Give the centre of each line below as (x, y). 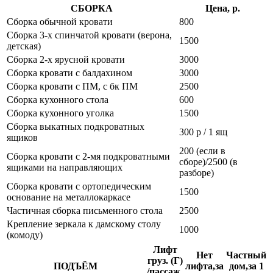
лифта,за (204, 266)
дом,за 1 (246, 266)
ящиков (22, 138)
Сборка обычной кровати (60, 22)
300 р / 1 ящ (203, 132)
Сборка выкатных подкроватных (76, 127)
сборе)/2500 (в (208, 162)
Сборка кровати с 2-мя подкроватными (88, 157)
